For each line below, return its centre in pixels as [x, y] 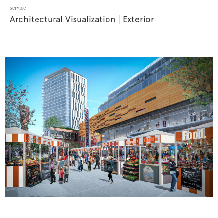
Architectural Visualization [63, 19]
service [18, 8]
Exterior [138, 19]
